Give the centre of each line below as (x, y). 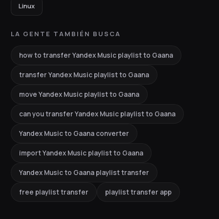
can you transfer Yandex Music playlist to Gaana (97, 114)
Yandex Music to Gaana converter (74, 134)
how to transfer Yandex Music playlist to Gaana (96, 55)
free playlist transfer (54, 192)
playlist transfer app (138, 192)
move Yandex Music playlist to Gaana (79, 95)
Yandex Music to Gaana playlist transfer (84, 173)
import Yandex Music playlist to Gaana (81, 153)
